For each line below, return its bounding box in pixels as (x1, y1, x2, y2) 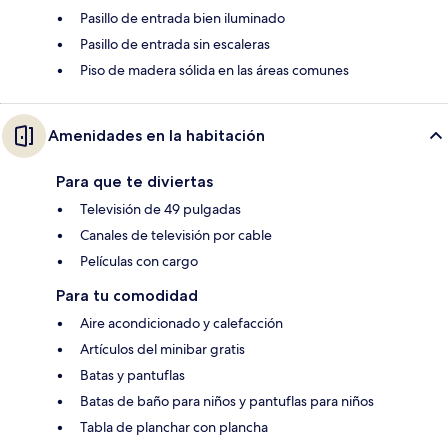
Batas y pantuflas (80, 366, 185, 385)
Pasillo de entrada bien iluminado (80, 9, 285, 28)
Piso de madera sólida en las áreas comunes (80, 61, 349, 80)
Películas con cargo (80, 252, 198, 271)
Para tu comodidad (56, 286, 198, 306)
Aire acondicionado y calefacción (80, 314, 283, 333)
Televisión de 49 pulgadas (80, 200, 241, 219)
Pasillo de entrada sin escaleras (80, 35, 270, 54)
